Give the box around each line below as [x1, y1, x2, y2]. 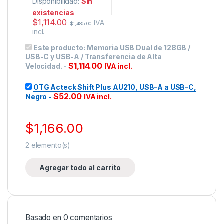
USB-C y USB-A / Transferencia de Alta [25, 52, 162, 61]
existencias [32, 8, 74, 17]
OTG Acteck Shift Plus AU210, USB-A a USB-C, [33, 82, 196, 91]
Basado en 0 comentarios [25, 213, 112, 223]
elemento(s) [29, 141, 71, 150]
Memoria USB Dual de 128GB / [86, 43, 191, 52]
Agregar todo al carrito [39, 163, 121, 172]
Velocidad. [25, 61, 62, 70]
